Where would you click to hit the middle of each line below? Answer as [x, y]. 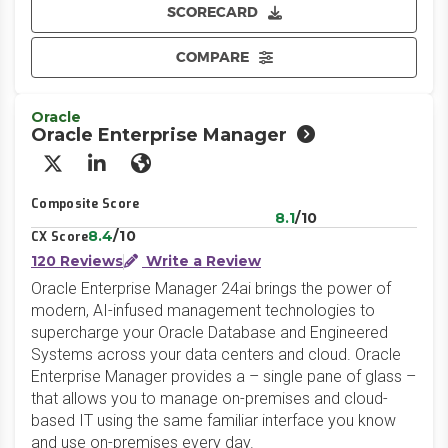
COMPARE [212, 57]
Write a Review [201, 261]
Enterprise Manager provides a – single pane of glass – [223, 376]
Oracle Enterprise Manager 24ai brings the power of [211, 288]
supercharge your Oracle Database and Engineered [209, 332]
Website [175, 172]
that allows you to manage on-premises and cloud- [209, 398]
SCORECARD [212, 12]
